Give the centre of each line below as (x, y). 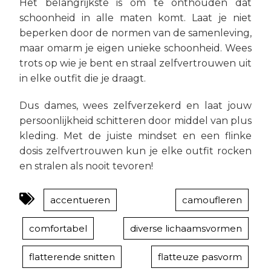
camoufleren (212, 200)
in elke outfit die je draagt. (83, 78)
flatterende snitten (72, 257)
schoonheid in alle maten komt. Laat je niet (135, 18)
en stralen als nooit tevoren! (86, 166)
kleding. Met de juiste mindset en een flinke (135, 136)
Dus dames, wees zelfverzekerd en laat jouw (135, 106)
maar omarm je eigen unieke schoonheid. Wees (135, 48)
